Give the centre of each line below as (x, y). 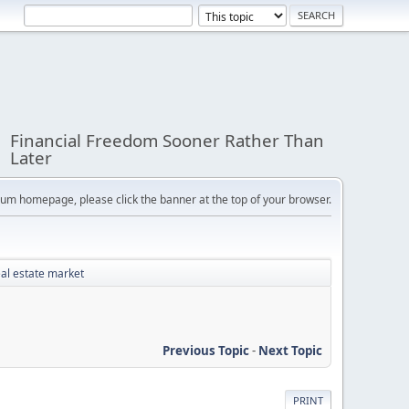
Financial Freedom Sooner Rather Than (168, 140)
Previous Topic (206, 350)
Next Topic (290, 350)
